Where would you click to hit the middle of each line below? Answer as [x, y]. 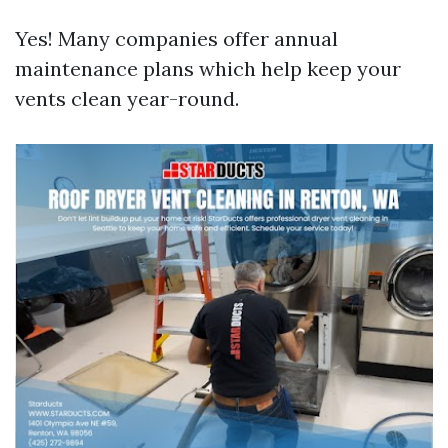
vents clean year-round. [127, 98]
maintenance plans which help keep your [208, 68]
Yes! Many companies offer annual [176, 38]
